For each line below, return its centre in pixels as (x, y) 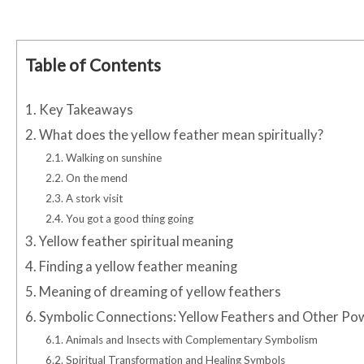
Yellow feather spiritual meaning (135, 242)
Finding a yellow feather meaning (138, 267)
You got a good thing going (129, 219)
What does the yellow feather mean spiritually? (180, 135)
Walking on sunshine (113, 158)
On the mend (96, 178)
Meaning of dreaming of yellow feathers (159, 292)
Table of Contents (93, 65)
